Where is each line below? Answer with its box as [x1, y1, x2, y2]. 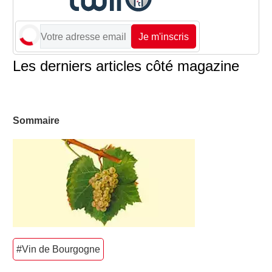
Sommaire [13, 115, 59, 126]
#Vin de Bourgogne [16, 243, 100, 254]
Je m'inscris [138, 31, 189, 42]
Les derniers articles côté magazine [13, 58, 239, 75]
